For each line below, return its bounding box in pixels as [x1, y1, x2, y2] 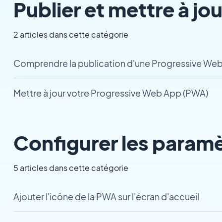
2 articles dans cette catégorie [13, 29, 128, 40]
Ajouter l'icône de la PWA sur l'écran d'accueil [13, 191, 199, 202]
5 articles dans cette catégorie [13, 163, 128, 173]
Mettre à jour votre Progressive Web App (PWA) [13, 87, 208, 99]
